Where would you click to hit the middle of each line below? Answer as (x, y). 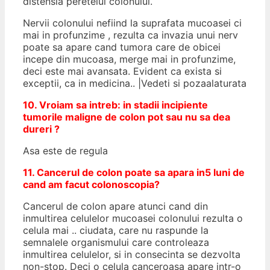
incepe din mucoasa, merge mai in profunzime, (129, 59)
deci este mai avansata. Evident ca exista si (122, 71)
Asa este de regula (65, 150)
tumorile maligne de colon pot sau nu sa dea (127, 117)
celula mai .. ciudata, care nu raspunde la (116, 230)
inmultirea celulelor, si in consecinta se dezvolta (132, 254)
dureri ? (41, 129)
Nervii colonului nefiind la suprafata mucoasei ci (132, 23)
